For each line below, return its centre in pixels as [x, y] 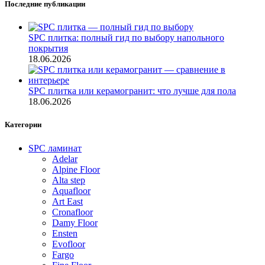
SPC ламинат [55, 148]
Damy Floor [75, 222]
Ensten [65, 233]
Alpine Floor [76, 169]
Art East [67, 201]
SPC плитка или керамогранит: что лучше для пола [132, 91]
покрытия [48, 49]
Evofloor [69, 244]
